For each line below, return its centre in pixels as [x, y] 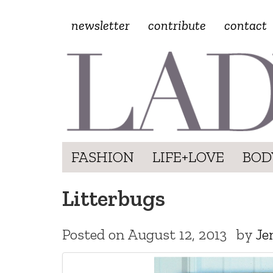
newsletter [101, 25]
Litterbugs [114, 198]
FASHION [103, 157]
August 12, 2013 [177, 234]
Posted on [95, 234]
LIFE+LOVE [188, 157]
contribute [177, 25]
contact [246, 25]
